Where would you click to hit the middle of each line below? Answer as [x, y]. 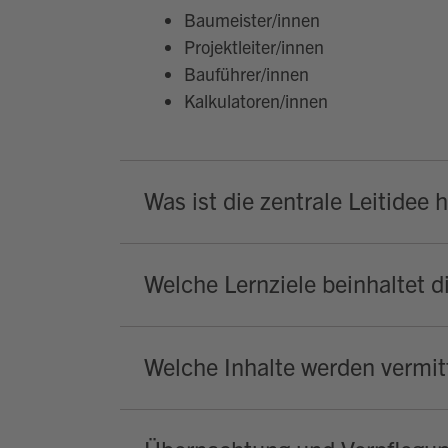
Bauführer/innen [246, 73]
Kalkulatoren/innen [255, 100]
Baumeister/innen [251, 19]
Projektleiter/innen [253, 46]
